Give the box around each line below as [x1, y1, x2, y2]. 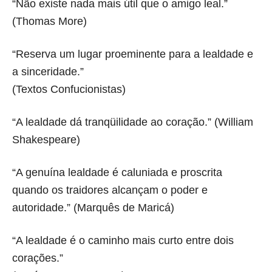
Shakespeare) [12, 133, 80, 146]
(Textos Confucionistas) [12, 83, 126, 95]
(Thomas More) [12, 15, 87, 27]
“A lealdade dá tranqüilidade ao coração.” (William [12, 115, 253, 128]
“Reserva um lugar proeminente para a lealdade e [12, 47, 253, 60]
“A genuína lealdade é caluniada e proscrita [12, 166, 222, 178]
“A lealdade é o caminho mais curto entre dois [12, 234, 234, 246]
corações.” [12, 251, 63, 264]
